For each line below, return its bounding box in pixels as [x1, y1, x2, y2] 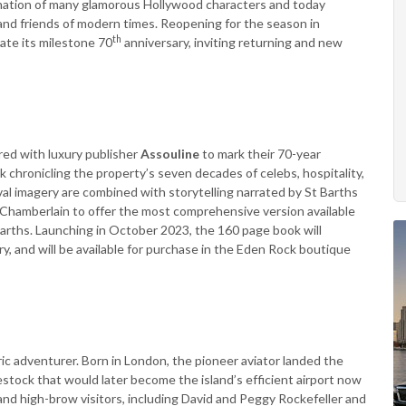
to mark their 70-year [199, 146, 321, 161]
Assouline [140, 146, 199, 161]
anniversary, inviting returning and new [121, 34, 343, 50]
